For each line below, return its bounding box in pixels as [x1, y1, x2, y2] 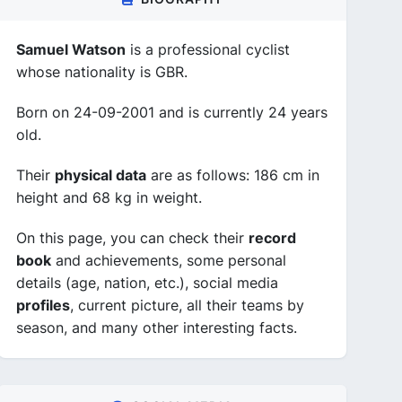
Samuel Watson [16, 40, 126, 58]
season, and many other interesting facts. [16, 319, 297, 336]
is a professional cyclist [126, 40, 290, 58]
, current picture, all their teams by [70, 296, 304, 314]
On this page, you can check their [16, 229, 249, 247]
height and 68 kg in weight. [16, 188, 202, 206]
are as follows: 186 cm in [146, 166, 319, 184]
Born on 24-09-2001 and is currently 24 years [16, 103, 328, 121]
